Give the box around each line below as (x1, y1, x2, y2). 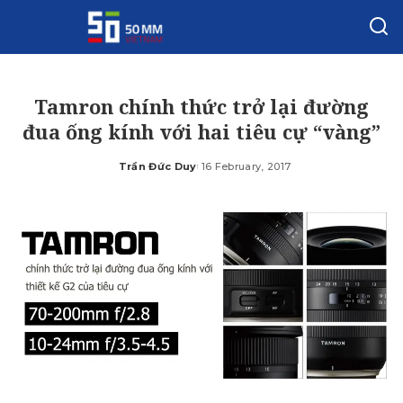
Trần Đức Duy (118, 160, 197, 173)
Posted (117, 166, 160, 180)
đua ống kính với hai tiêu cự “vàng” (22, 119, 381, 145)
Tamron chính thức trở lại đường (34, 94, 369, 120)
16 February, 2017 (201, 160, 291, 173)
